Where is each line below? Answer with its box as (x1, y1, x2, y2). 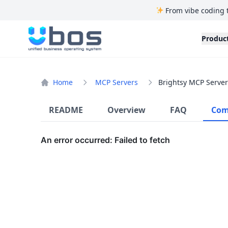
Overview (107, 104, 146, 116)
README (49, 104, 83, 116)
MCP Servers (95, 77, 138, 87)
